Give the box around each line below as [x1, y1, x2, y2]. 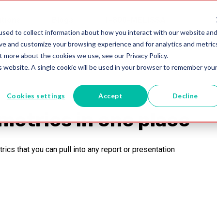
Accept [98, 91, 123, 100]
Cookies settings [6, 91, 65, 100]
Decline [172, 91, 198, 100]
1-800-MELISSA [104, 15, 166, 25]
